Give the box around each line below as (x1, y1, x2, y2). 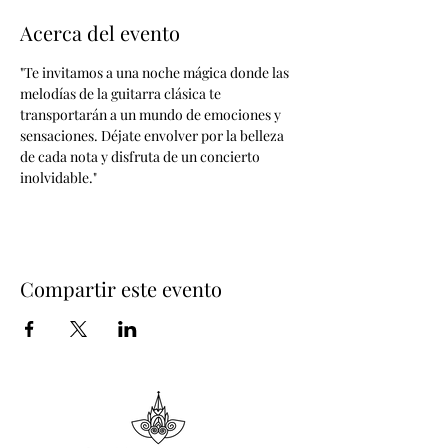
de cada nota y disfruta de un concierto (20, 147, 263, 166)
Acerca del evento (20, 19, 180, 46)
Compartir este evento (20, 275, 222, 302)
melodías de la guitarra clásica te (20, 84, 224, 103)
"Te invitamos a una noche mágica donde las (20, 63, 292, 82)
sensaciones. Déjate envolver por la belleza (20, 126, 287, 145)
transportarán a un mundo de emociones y (20, 105, 284, 124)
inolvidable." (20, 168, 97, 187)
